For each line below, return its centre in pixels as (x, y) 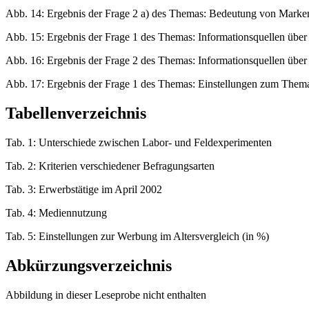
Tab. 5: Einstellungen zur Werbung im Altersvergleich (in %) (137, 237)
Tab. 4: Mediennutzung (56, 213)
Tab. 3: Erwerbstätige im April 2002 (84, 190)
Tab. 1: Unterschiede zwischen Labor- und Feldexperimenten (139, 143)
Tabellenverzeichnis (76, 113)
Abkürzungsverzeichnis (89, 266)
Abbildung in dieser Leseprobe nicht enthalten (106, 295)
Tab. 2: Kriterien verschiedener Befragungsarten (110, 166)
